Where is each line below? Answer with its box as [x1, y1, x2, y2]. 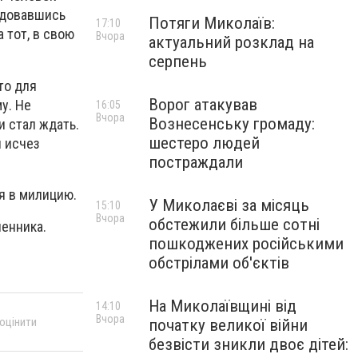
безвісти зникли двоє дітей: [149, 335, 348, 354]
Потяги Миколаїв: [149, 14, 275, 33]
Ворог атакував [149, 95, 257, 114]
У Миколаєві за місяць [149, 196, 309, 215]
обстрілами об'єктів [149, 253, 289, 272]
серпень [149, 52, 207, 71]
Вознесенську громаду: [149, 114, 315, 133]
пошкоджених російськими [149, 234, 344, 253]
